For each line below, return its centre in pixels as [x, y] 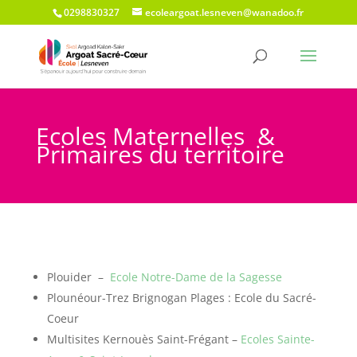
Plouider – [78, 277]
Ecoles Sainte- [277, 339]
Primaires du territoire [160, 154]
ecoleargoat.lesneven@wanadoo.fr [225, 12]
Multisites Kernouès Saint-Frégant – [143, 339]
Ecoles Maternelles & [155, 136]
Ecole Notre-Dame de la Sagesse [196, 277]
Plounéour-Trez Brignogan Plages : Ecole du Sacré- [181, 298]
